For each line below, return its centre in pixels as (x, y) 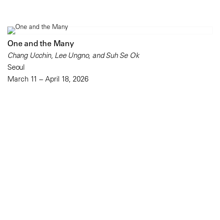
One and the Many (41, 43)
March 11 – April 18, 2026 (48, 79)
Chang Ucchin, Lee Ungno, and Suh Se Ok (73, 55)
